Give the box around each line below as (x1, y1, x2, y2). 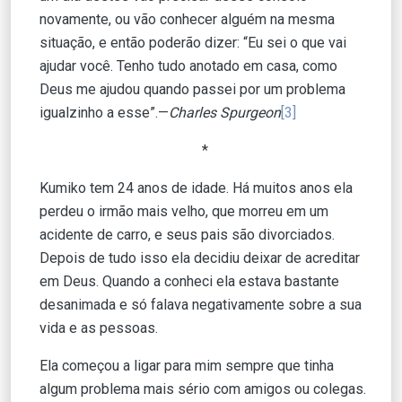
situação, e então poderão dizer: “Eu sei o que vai (39, 33, 346, 51)
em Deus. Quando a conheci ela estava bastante (39, 272, 339, 290)
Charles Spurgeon (169, 103, 281, 121)
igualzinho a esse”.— (39, 103, 169, 121)
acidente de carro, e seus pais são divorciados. (39, 225, 335, 243)
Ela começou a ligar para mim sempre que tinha (39, 356, 334, 374)
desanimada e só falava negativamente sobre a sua (39, 295, 362, 313)
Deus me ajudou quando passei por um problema (39, 80, 345, 98)
